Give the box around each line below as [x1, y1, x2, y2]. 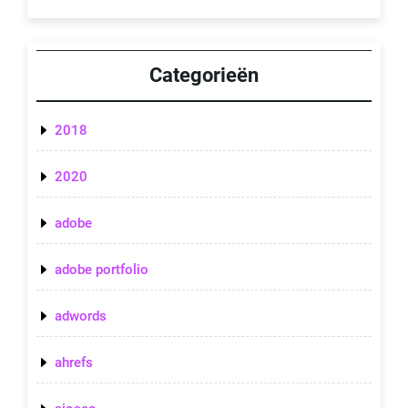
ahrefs [55, 353, 93, 371]
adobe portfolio [55, 260, 148, 278]
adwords [55, 307, 107, 324]
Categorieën [149, 63, 259, 87]
